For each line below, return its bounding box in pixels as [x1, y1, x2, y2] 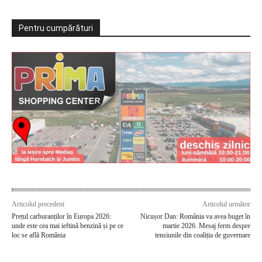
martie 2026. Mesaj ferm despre [162, 221, 250, 230]
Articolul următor [202, 199, 250, 208]
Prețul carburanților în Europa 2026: [12, 212, 111, 220]
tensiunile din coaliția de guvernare [154, 230, 250, 239]
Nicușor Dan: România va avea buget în [140, 212, 250, 220]
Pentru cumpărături [19, 23, 93, 33]
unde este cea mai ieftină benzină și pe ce [12, 221, 123, 230]
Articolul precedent [12, 199, 64, 208]
